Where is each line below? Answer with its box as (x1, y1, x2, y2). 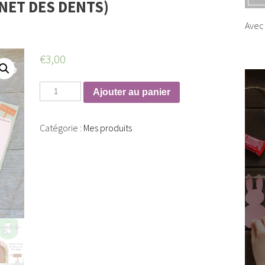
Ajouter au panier (93, 86, 171, 97)
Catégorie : (39, 121, 83, 134)
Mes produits (83, 121, 132, 134)
